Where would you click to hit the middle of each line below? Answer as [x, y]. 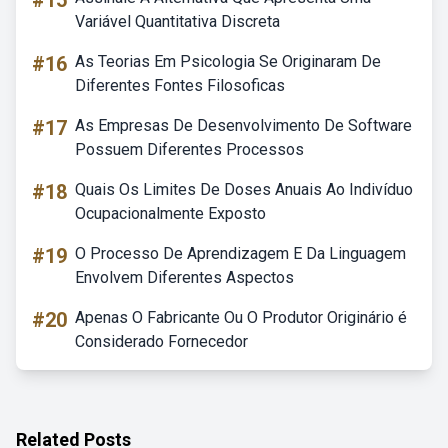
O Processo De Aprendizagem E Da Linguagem [240, 253]
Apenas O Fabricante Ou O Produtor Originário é [241, 317]
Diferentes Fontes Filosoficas [180, 85]
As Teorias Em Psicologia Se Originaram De [228, 61]
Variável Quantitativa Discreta [177, 21]
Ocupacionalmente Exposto [170, 213]
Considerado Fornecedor [161, 341]
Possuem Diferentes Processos [189, 149]
